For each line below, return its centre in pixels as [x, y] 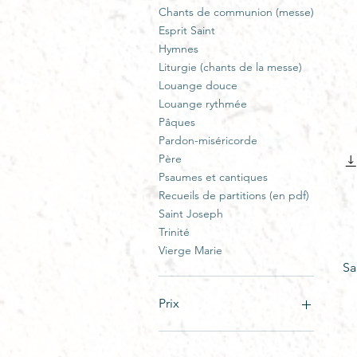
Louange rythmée [203, 104]
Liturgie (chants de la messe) [230, 67]
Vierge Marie [190, 251]
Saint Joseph [191, 214]
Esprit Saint [187, 31]
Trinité [174, 232]
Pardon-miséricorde [208, 141]
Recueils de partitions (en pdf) [234, 196]
